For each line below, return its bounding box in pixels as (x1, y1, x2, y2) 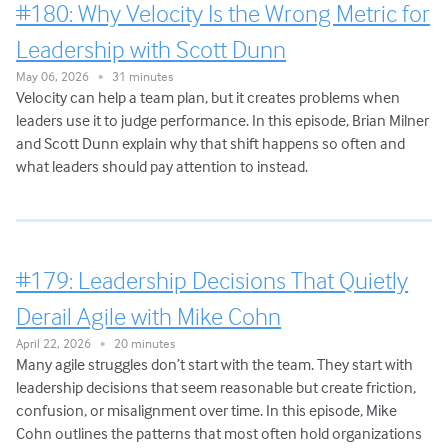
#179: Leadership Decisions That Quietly (16, 264, 409, 295)
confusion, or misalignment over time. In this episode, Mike (16, 399, 398, 420)
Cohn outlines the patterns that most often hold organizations (16, 422, 423, 443)
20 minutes (105, 334, 176, 351)
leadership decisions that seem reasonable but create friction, (16, 376, 417, 397)
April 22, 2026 (16, 334, 101, 351)
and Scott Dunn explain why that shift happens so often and (16, 133, 406, 154)
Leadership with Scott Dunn (16, 34, 287, 65)
